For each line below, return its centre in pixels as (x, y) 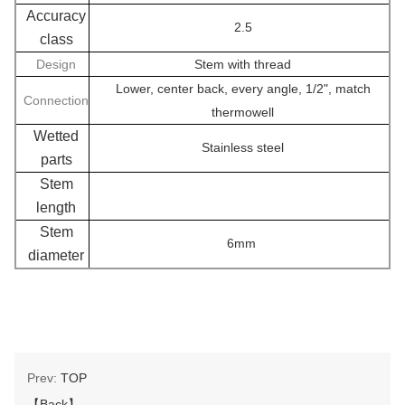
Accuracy (56, 15)
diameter (56, 255)
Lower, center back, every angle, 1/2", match (243, 88)
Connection (56, 100)
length (56, 207)
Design (56, 64)
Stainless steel (243, 147)
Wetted (56, 136)
